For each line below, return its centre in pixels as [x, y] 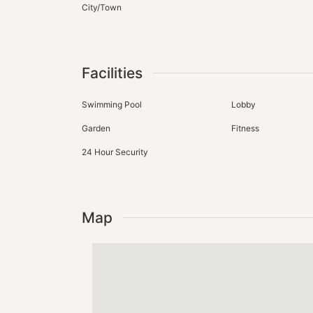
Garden [96, 128]
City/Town [102, 7]
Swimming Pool [112, 104]
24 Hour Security [115, 152]
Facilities [112, 73]
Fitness [245, 128]
